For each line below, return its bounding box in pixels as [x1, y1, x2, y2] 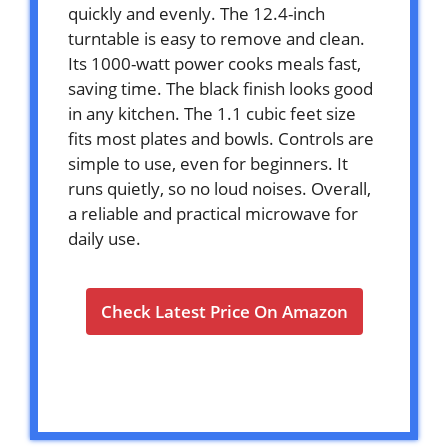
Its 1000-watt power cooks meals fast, [68, 52, 361, 76]
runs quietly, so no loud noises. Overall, [68, 177, 371, 201]
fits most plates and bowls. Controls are [68, 127, 374, 151]
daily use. [68, 227, 141, 251]
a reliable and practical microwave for [68, 202, 358, 226]
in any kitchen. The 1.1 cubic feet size [68, 102, 356, 126]
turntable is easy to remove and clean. [68, 27, 365, 51]
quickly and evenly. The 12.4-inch [68, 2, 325, 26]
